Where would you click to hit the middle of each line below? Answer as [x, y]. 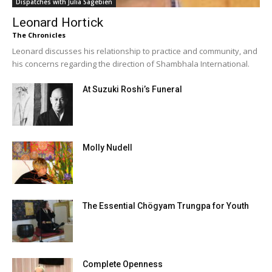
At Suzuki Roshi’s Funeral [132, 90]
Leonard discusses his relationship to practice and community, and [135, 51]
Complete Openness [123, 264]
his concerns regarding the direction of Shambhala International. [131, 64]
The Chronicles [39, 35]
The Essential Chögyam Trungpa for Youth [166, 206]
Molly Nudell [107, 148]
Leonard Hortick [58, 23]
